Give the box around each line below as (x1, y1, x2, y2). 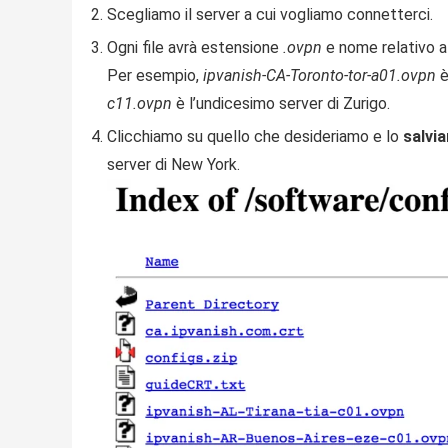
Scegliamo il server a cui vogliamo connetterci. (107, 5, 433, 25)
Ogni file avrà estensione (107, 38, 283, 58)
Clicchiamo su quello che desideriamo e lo (107, 127, 403, 147)
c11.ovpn (107, 94, 172, 114)
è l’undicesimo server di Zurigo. (172, 94, 390, 114)
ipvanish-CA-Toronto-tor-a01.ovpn (203, 66, 436, 86)
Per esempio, (107, 66, 203, 86)
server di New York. (107, 155, 240, 175)
